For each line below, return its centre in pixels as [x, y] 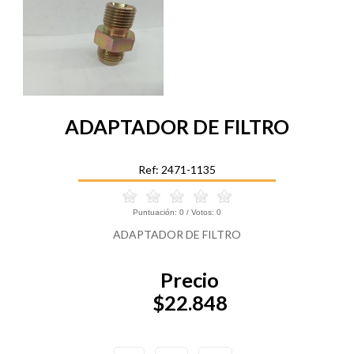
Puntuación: [156, 212]
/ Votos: [200, 212]
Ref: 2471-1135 [177, 169]
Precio [190, 280]
